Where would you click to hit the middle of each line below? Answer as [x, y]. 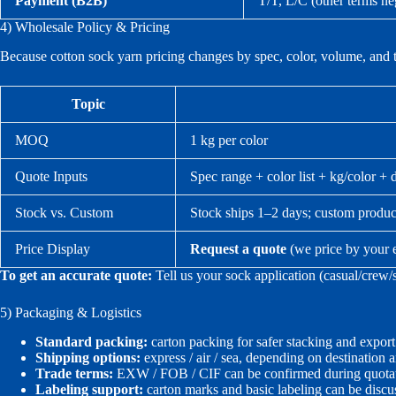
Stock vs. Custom [64, 212]
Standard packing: [91, 341]
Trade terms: [74, 373]
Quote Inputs [51, 176]
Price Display [53, 248]
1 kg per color [229, 140]
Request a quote [238, 248]
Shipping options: [88, 357]
